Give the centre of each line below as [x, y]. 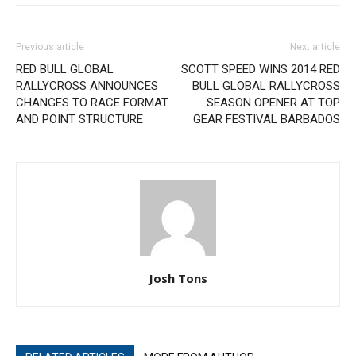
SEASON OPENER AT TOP [273, 103]
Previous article [50, 47]
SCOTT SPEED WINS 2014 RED [261, 70]
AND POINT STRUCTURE [79, 120]
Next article [315, 47]
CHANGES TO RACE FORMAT [92, 103]
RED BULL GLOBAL [65, 70]
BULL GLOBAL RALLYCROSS [266, 86]
